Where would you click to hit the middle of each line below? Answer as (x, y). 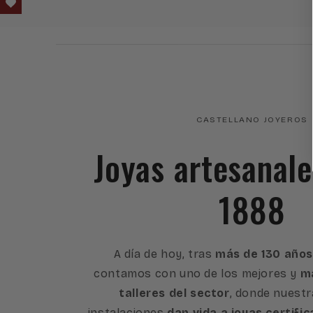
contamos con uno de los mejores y (195, 274)
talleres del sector (174, 293)
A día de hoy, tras (164, 254)
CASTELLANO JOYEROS (252, 120)
